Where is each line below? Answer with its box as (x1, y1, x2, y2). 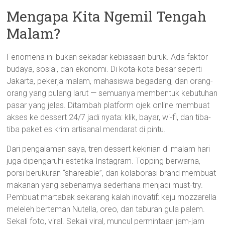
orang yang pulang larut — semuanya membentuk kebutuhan (7, 88, 218, 98)
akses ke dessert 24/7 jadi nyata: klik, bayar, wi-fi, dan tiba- (7, 113, 211, 122)
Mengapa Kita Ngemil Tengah (7, 7, 207, 26)
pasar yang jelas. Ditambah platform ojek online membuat (7, 100, 210, 110)
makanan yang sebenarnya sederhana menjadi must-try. (7, 180, 203, 190)
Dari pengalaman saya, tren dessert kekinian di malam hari (7, 144, 210, 154)
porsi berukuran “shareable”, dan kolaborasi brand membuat (7, 168, 216, 178)
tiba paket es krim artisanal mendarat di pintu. (7, 125, 166, 134)
